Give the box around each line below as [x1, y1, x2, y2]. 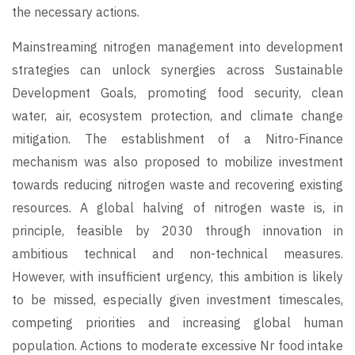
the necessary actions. [12, 4, 139, 21]
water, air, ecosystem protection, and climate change [12, 108, 343, 124]
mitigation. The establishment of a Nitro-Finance [12, 131, 343, 147]
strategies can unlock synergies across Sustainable [12, 62, 343, 78]
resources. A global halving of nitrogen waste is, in [12, 200, 343, 216]
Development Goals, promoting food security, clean [12, 85, 343, 101]
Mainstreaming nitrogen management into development [12, 39, 343, 55]
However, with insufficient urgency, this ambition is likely [12, 269, 343, 285]
